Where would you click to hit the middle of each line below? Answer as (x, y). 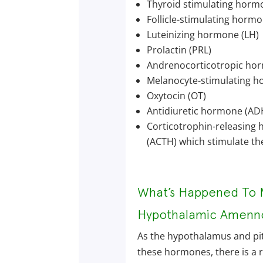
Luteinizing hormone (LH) (203, 34)
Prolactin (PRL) (179, 50)
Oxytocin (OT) (176, 95)
